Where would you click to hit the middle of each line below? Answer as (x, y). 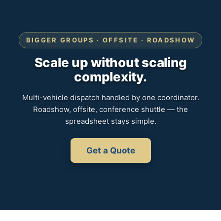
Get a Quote (110, 150)
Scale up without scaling (110, 62)
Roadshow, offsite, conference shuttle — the (110, 109)
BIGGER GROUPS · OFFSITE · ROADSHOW (110, 40)
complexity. (110, 76)
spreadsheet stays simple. (110, 121)
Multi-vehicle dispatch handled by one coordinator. (110, 97)
